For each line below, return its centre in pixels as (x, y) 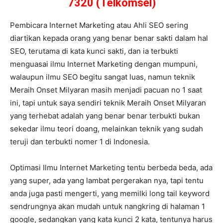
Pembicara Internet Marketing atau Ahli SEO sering (99, 25)
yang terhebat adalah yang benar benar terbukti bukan (105, 115)
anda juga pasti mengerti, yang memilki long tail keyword (110, 193)
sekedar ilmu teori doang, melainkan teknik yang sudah (107, 128)
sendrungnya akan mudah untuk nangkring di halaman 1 (108, 206)
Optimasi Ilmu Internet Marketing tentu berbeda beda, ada (111, 167)
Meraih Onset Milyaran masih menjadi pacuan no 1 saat (106, 90)
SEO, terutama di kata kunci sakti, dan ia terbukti (94, 51)
